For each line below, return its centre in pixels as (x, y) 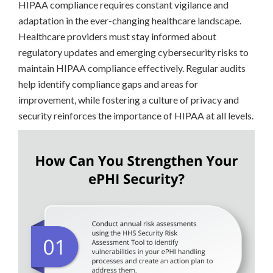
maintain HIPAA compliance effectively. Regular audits (132, 68)
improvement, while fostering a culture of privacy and (129, 100)
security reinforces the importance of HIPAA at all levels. (136, 116)
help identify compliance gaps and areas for (108, 84)
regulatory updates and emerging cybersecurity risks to (133, 52)
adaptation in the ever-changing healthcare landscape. (130, 21)
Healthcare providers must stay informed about (117, 37)
